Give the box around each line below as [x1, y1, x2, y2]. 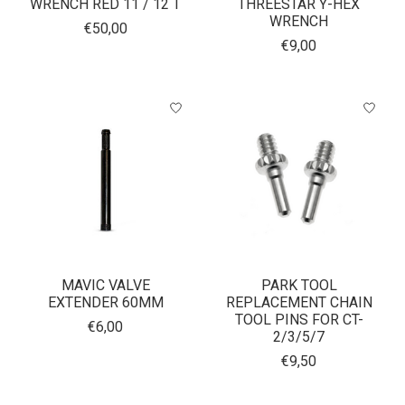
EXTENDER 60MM [47, 294, 164, 312]
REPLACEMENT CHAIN [225, 294, 372, 312]
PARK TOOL [260, 277, 337, 295]
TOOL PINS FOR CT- [234, 311, 363, 329]
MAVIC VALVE [61, 277, 150, 295]
